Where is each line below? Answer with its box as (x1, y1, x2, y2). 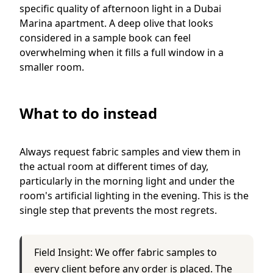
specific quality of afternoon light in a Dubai (19, 1, 221, 15)
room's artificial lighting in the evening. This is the (19, 188, 249, 202)
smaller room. (19, 60, 84, 74)
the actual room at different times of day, (19, 159, 208, 173)
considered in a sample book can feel (19, 30, 191, 44)
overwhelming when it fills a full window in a (19, 45, 224, 59)
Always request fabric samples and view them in (19, 144, 241, 158)
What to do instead (19, 102, 161, 123)
